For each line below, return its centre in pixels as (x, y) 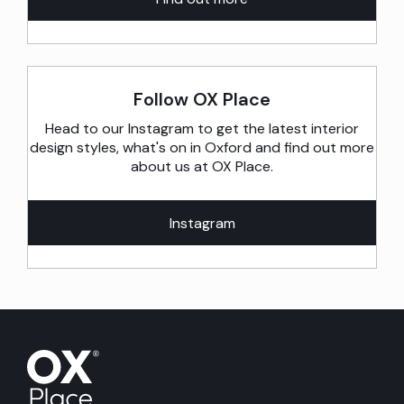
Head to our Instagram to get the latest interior (202, 129)
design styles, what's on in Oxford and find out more (202, 148)
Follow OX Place (202, 100)
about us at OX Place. (202, 167)
